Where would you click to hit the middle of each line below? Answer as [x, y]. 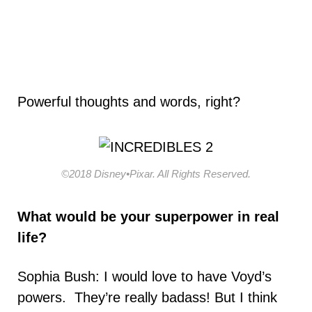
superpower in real [217, 216]
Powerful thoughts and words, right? [129, 102]
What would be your [84, 216]
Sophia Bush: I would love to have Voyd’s [145, 276]
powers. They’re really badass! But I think [147, 297]
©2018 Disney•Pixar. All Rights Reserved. [156, 173]
